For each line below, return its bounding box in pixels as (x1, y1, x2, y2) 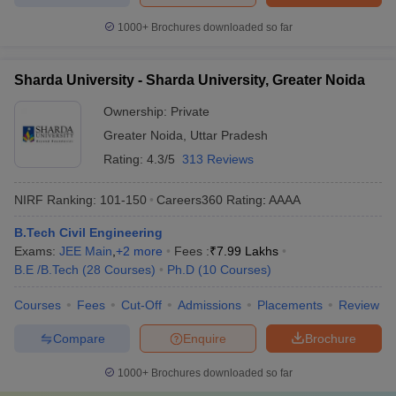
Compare (52, 331, 105, 346)
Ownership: (103, 104, 171, 118)
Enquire (183, 331, 226, 346)
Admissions (178, 298, 241, 312)
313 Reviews (182, 152, 254, 166)
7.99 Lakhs (217, 244, 278, 258)
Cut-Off (121, 298, 162, 312)
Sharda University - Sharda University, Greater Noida (14, 72, 365, 88)
